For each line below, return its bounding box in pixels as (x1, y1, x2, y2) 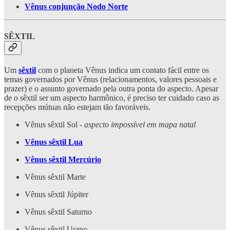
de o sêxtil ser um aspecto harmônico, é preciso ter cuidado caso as (4, 93, 219, 102)
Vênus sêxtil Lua (25, 137, 83, 146)
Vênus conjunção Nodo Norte (25, 2, 128, 11)
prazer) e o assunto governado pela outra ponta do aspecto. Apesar (4, 84, 218, 93)
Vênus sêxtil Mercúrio (25, 155, 101, 164)
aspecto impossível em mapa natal (84, 120, 196, 129)
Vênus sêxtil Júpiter (25, 189, 88, 199)
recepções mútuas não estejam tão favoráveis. (4, 102, 152, 111)
